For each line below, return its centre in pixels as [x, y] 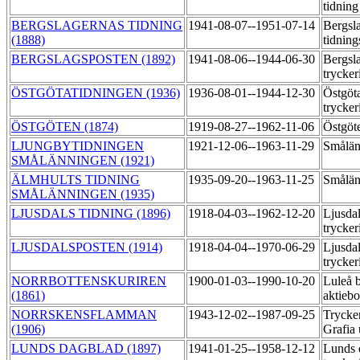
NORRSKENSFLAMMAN [84, 315]
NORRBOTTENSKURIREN [89, 281]
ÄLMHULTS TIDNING [76, 180]
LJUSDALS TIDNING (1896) [91, 214]
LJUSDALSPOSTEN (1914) [87, 247]
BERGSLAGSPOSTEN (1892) [93, 59]
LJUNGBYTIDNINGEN [78, 146]
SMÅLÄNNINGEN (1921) [83, 161]
